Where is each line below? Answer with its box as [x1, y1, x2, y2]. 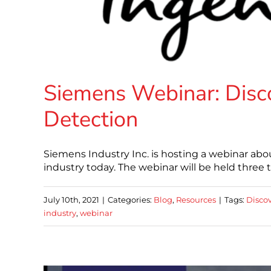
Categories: [108, 195, 154, 205]
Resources [176, 195, 216, 205]
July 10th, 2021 [44, 195, 99, 205]
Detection [44, 105, 138, 135]
